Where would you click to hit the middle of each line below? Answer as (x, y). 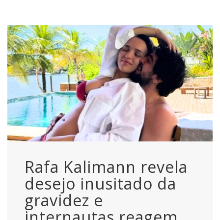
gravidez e (64, 200)
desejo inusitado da (100, 183)
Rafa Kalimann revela (106, 166)
